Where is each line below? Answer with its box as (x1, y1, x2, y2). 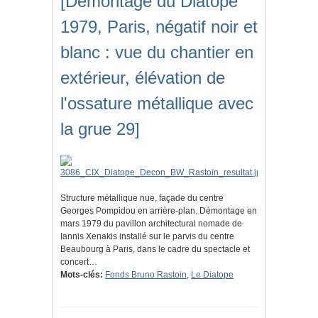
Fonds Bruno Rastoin (105, 270, 187, 280)
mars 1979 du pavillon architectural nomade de (60, 219, 242, 229)
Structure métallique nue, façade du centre (60, 193, 224, 204)
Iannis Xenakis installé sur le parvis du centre (60, 231, 234, 242)
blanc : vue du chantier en (60, 43, 253, 62)
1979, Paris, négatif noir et (60, 17, 258, 37)
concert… (60, 257, 97, 268)
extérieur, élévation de (60, 68, 225, 88)
